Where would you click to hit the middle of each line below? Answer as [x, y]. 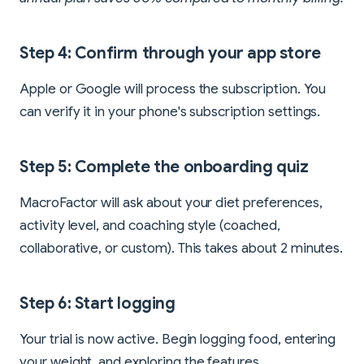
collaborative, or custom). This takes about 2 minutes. [182, 248]
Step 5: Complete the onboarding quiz [164, 167]
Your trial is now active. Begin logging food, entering [178, 339]
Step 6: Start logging [97, 303]
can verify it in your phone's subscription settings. [170, 111]
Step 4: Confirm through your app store [170, 53]
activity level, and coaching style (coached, [150, 225]
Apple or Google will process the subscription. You [173, 89]
